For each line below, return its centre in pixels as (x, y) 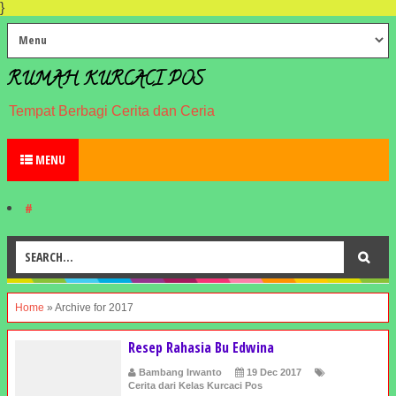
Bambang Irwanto (180, 372)
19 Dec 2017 (274, 372)
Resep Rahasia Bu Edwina (201, 347)
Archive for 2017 (94, 308)
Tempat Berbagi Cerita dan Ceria (112, 111)
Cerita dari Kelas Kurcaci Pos (195, 385)
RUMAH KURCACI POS (105, 81)
